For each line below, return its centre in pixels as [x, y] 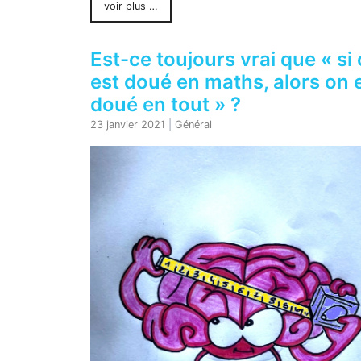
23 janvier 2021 [128, 125]
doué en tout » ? [166, 105]
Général [193, 125]
